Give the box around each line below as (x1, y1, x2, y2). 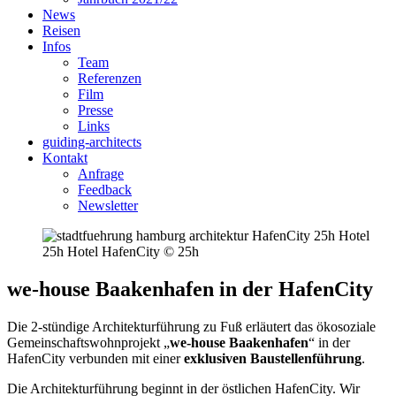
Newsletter (78, 198, 138, 213)
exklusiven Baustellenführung (184, 350, 362, 366)
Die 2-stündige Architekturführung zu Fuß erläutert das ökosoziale (7, 318, 376, 334)
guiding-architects (42, 134, 141, 149)
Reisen (42, 23, 80, 38)
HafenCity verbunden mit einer (7, 350, 184, 366)
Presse (78, 103, 113, 118)
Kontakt (42, 150, 88, 165)
